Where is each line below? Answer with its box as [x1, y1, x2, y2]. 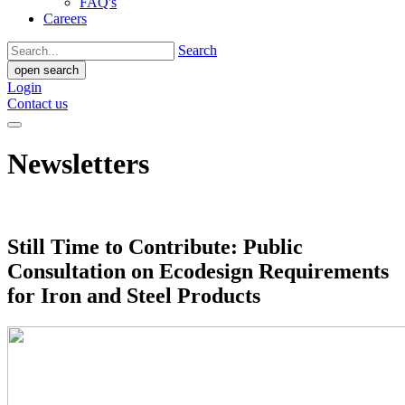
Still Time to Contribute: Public [7, 234, 303, 259]
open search [14, 63, 79, 77]
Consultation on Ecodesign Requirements [7, 259, 389, 283]
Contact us [7, 96, 68, 111]
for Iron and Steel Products [7, 283, 260, 307]
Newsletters [7, 147, 149, 181]
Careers [43, 11, 87, 26]
